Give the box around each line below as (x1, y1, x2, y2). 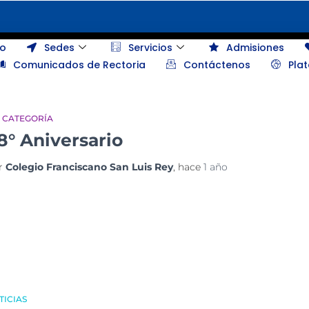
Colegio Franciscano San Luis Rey (6, 160, 173, 173)
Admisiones (226, 41, 284, 55)
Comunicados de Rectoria (13, 58, 146, 72)
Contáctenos (183, 58, 251, 72)
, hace (173, 160, 203, 173)
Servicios (128, 41, 172, 55)
